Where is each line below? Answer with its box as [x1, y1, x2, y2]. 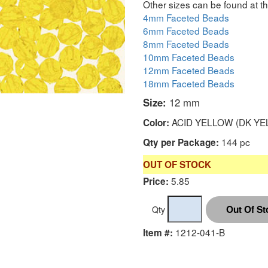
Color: [143, 115, 169, 129]
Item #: [143, 226, 173, 239]
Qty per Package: [143, 135, 219, 149]
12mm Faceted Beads [143, 63, 234, 77]
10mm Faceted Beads [143, 50, 234, 63]
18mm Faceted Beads [143, 76, 234, 90]
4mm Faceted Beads [143, 10, 229, 24]
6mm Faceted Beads [143, 23, 229, 37]
